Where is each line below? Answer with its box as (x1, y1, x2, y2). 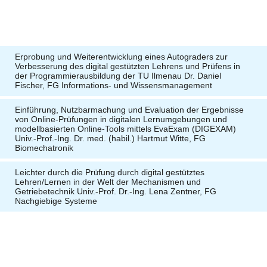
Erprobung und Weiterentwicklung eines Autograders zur (15, 52, 228, 61)
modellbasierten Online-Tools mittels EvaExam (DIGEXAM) (15, 124, 236, 133)
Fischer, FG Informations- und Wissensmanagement (15, 80, 212, 90)
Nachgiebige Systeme (15, 196, 97, 206)
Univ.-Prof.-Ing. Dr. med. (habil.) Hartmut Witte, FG (15, 133, 206, 143)
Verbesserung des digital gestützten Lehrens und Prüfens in (15, 61, 240, 71)
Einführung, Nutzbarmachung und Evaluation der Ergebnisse (15, 105, 244, 114)
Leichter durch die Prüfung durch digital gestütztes (15, 167, 204, 177)
